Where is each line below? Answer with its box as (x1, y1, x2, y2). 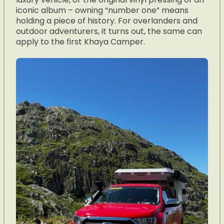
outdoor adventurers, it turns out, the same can (16, 25, 202, 37)
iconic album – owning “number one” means (16, 4, 189, 16)
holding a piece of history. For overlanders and (16, 14, 198, 26)
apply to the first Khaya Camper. (16, 35, 145, 47)
